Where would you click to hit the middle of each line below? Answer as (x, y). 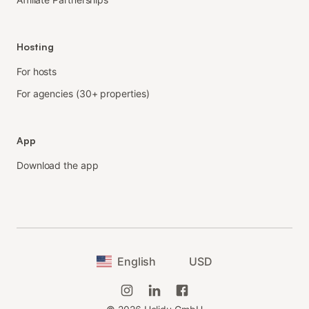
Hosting (35, 47)
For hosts (37, 72)
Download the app (58, 166)
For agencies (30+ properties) (83, 94)
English (137, 262)
